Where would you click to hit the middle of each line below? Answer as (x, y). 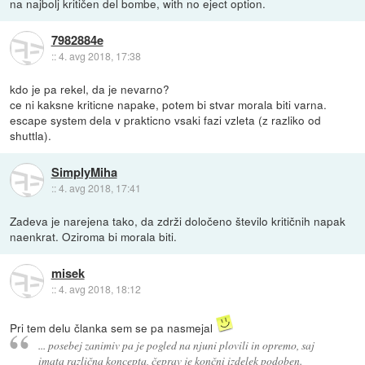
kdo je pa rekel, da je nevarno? (90, 88)
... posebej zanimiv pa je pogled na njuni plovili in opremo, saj (176, 345)
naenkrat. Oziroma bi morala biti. (94, 236)
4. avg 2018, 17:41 (99, 187)
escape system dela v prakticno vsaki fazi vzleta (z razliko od (166, 119)
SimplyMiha (84, 172)
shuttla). (31, 135)
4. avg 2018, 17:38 (99, 55)
